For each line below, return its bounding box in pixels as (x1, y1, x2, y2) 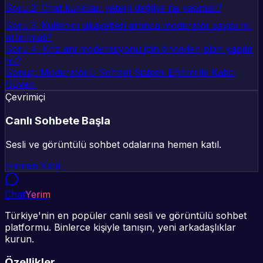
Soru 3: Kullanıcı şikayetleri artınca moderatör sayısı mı (5, 19, 251, 32)
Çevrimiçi (5, 91, 45, 103)
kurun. (5, 232, 34, 245)
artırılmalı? (5, 31, 52, 43)
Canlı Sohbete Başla (5, 113, 110, 127)
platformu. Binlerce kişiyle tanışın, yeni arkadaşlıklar (5, 221, 236, 233)
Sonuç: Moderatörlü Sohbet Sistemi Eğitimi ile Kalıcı (5, 66, 235, 79)
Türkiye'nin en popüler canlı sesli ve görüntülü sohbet (5, 209, 247, 221)
